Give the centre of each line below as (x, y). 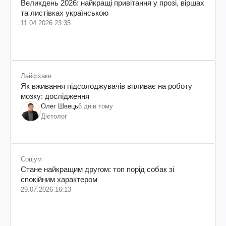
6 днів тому (96, 106)
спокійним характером (59, 180)
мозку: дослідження (55, 96)
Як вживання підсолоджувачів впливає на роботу (106, 86)
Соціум (31, 159)
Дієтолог (54, 117)
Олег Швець (60, 106)
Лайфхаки (36, 76)
